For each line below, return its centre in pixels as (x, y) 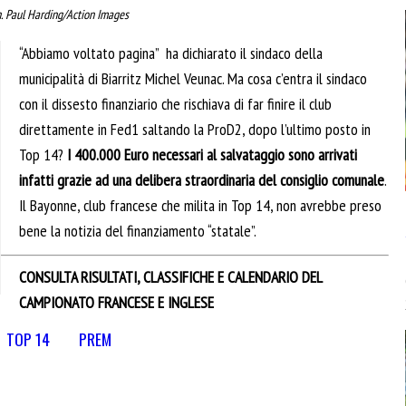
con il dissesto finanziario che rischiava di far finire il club (175, 103)
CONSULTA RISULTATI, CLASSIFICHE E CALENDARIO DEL (170, 277)
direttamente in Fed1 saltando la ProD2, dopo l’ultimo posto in (195, 129)
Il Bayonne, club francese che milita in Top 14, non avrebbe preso (200, 205)
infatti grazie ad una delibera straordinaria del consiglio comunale (202, 179)
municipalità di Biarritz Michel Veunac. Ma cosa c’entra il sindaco (193, 78)
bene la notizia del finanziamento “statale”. (138, 230)
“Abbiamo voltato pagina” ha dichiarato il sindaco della (171, 53)
